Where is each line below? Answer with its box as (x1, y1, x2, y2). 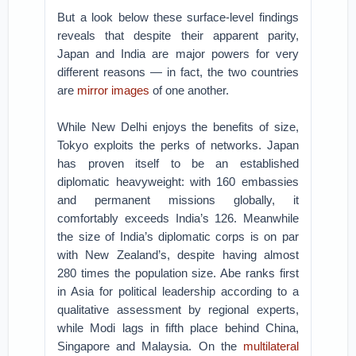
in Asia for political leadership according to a (57, 284, 299, 298)
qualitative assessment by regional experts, (57, 303, 299, 316)
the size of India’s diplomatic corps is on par (57, 230, 299, 243)
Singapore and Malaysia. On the (57, 339, 243, 353)
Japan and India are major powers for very (57, 47, 299, 60)
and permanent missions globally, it (57, 193, 299, 207)
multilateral (242, 339, 299, 353)
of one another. (149, 83, 230, 97)
